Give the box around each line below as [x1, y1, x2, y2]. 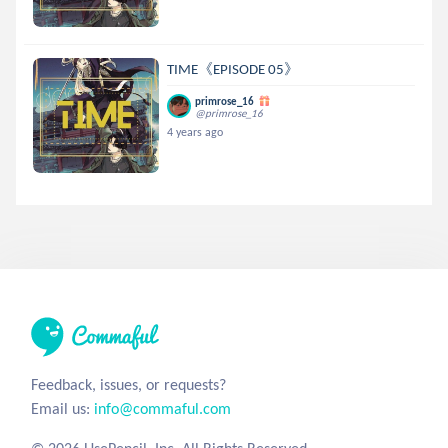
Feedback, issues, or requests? [31, 375, 226, 394]
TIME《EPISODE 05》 [167, 60, 300, 78]
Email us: [31, 399, 94, 418]
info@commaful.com [94, 399, 231, 418]
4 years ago [167, 125, 224, 139]
